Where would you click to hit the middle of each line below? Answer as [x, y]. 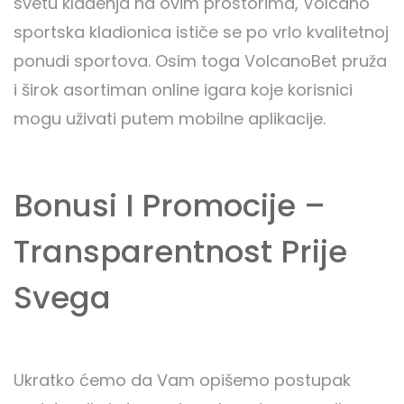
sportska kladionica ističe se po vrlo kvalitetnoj [201, 32]
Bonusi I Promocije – [170, 206]
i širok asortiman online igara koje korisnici [183, 90]
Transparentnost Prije [180, 252]
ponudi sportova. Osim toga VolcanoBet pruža [200, 61]
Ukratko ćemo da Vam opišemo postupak [182, 381]
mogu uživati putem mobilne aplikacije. [170, 119]
